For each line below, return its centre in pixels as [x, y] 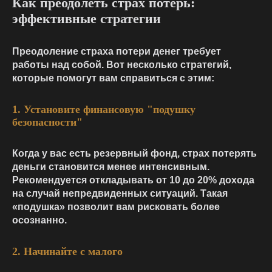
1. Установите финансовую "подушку [104, 110]
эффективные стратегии [87, 19]
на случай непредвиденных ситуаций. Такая [120, 194]
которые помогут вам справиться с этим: [113, 78]
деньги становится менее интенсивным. [111, 167]
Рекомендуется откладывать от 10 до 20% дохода [133, 180]
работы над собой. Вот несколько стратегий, [122, 65]
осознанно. [39, 220]
